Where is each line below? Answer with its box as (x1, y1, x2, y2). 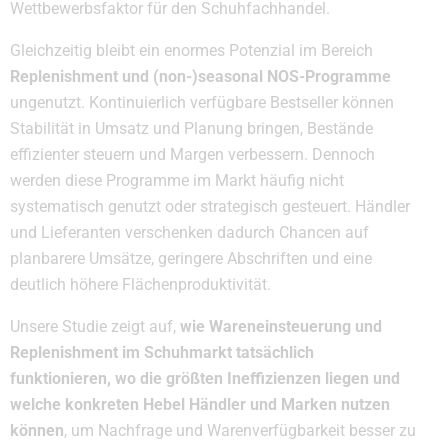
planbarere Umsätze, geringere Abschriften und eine (10, 249, 372, 269)
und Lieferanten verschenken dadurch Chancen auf (10, 223, 369, 243)
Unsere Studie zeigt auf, (10, 317, 180, 337)
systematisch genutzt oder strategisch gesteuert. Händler (10, 197, 410, 217)
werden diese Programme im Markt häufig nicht (10, 171, 344, 191)
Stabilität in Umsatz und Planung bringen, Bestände (10, 119, 373, 139)
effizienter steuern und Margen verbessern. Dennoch (10, 145, 375, 165)
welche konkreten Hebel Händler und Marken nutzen (10, 395, 390, 415)
